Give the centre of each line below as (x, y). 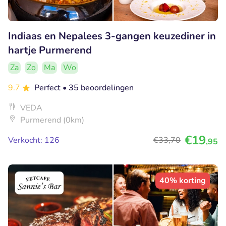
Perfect (48, 88)
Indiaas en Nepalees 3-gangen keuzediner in (112, 36)
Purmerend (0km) (52, 120)
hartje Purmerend (50, 50)
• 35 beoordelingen (98, 88)
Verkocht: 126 (34, 140)
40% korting (183, 180)
